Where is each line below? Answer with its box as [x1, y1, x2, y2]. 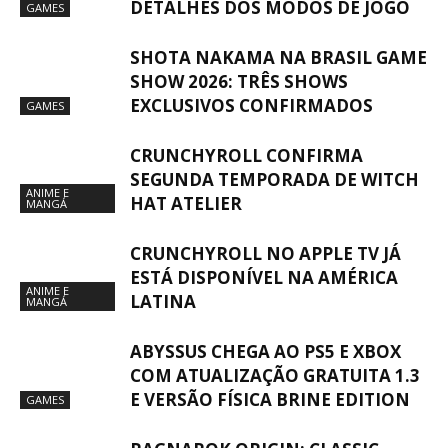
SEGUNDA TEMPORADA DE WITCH [130, 168, 419, 192]
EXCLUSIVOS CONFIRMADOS [130, 94, 373, 118]
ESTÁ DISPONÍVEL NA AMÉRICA [130, 266, 398, 290]
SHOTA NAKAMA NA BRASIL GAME [130, 46, 427, 70]
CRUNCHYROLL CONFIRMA [130, 144, 363, 168]
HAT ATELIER [130, 192, 242, 216]
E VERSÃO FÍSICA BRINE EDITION [130, 388, 410, 412]
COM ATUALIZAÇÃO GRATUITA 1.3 [130, 364, 420, 388]
